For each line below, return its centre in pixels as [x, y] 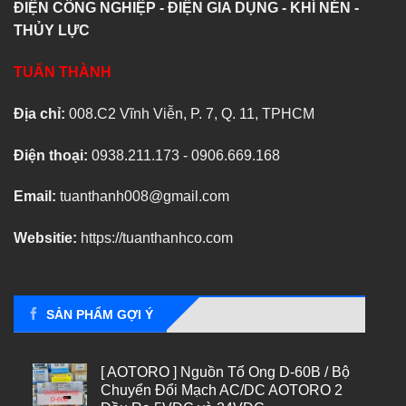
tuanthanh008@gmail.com [143, 197]
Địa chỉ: [41, 113]
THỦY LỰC [52, 31]
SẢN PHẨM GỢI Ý [100, 314]
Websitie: [47, 238]
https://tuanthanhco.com [157, 238]
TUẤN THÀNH [63, 72]
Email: [35, 197]
